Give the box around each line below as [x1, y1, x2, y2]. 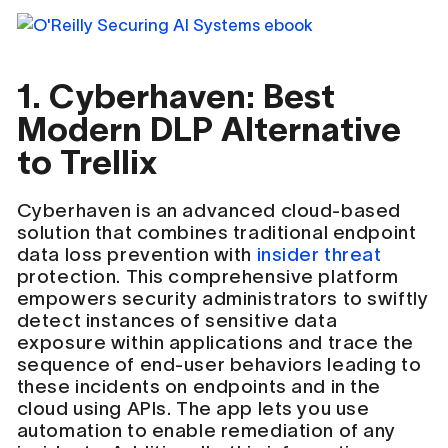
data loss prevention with [16, 243, 257, 265]
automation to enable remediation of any [16, 419, 396, 441]
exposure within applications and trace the [16, 331, 414, 353]
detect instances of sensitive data [16, 309, 338, 331]
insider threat [256, 243, 382, 265]
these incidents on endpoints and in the [16, 375, 381, 397]
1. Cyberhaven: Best [16, 76, 335, 115]
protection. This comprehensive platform [16, 265, 399, 287]
